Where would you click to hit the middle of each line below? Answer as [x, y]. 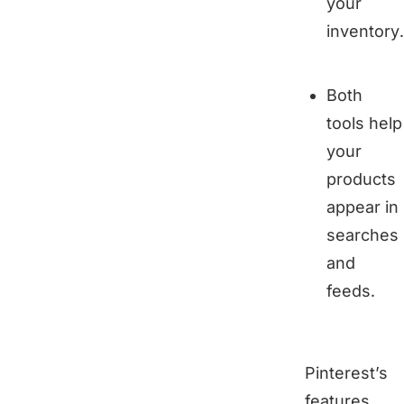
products [361, 179]
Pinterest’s [346, 372]
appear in [363, 207]
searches [363, 234]
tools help [364, 123]
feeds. [351, 290]
